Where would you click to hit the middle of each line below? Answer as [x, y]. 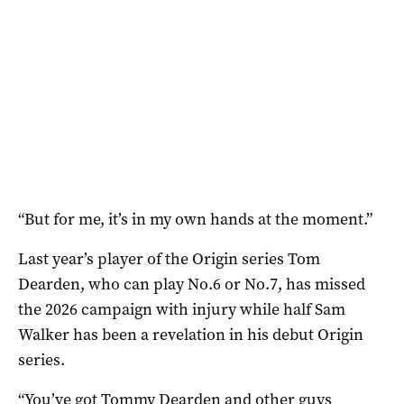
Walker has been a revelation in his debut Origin [191, 334]
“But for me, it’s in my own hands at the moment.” [195, 219]
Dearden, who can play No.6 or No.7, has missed [192, 284]
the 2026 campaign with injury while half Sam [182, 309]
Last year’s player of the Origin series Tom [169, 258]
